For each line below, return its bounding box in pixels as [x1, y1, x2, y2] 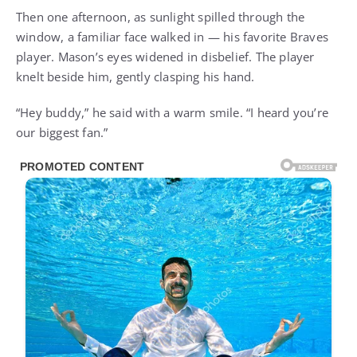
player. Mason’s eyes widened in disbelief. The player [16, 49, 315, 65]
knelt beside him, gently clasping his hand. [16, 69, 255, 85]
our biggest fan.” [16, 124, 108, 141]
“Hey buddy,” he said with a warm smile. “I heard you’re [16, 104, 329, 121]
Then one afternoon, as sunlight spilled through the [16, 9, 305, 25]
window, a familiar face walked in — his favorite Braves [16, 29, 329, 45]
